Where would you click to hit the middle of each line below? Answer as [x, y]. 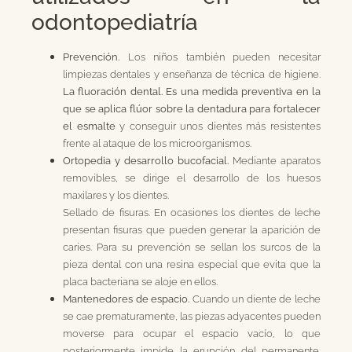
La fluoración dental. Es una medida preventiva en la [192, 91]
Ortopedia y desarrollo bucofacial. [146, 160]
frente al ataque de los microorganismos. [157, 143]
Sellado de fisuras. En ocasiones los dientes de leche [192, 212]
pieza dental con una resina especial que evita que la [192, 264]
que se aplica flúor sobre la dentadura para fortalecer [192, 108]
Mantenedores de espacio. [126, 298]
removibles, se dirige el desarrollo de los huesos [192, 177]
